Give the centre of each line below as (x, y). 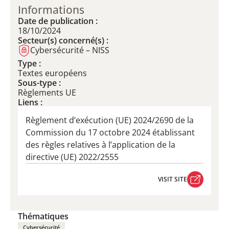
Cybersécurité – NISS (70, 50)
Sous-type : (39, 83)
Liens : (30, 102)
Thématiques (43, 216)
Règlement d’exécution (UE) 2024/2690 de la (110, 120)
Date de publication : (58, 21)
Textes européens (52, 73)
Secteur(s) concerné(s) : (63, 40)
